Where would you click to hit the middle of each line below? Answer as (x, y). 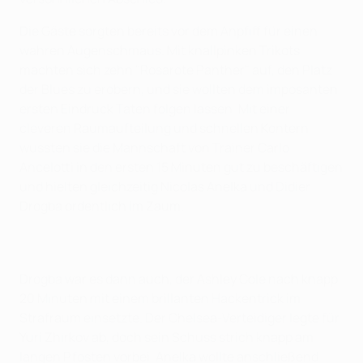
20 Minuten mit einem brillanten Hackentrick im (160, 299)
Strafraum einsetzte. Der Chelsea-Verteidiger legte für (179, 318)
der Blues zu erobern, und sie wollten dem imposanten (179, 90)
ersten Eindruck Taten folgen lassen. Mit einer (155, 109)
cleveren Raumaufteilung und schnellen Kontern (164, 128)
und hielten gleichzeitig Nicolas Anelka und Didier (165, 187)
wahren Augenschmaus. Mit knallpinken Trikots (160, 51)
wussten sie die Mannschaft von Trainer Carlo (154, 148)
